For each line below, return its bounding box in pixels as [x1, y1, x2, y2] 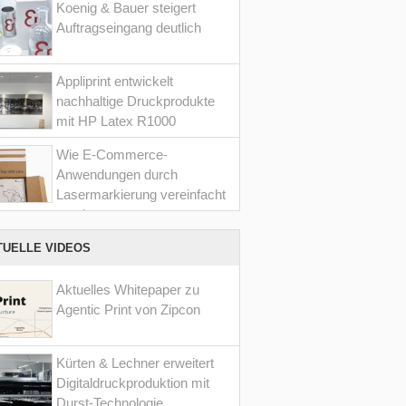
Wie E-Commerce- [55, 146, 168, 162]
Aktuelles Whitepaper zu [55, 281, 199, 297]
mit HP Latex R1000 [55, 112, 176, 129]
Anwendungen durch [55, 166, 178, 182]
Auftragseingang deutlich [55, 19, 201, 35]
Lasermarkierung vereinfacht [55, 186, 226, 202]
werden [55, 206, 100, 222]
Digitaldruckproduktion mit [55, 374, 209, 391]
